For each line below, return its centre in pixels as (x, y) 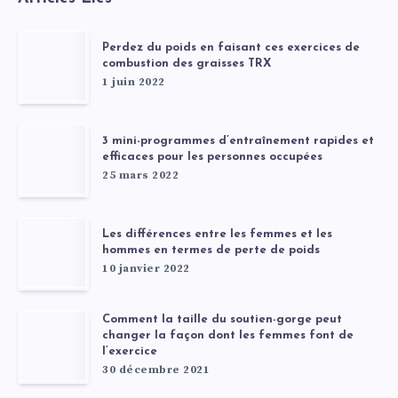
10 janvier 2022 (146, 269)
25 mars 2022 (140, 176)
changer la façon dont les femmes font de (228, 336)
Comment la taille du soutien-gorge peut (222, 320)
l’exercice (130, 352)
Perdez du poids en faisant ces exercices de (231, 48)
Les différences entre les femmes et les (217, 235)
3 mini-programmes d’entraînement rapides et (238, 141)
